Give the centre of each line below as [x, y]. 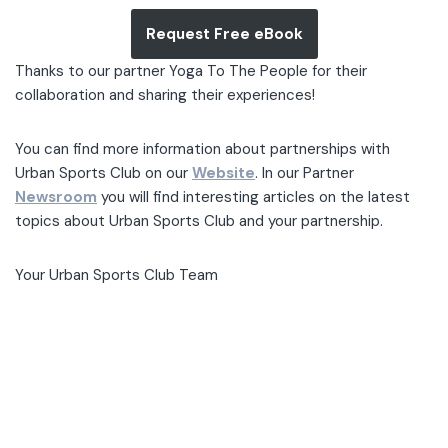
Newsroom [56, 197]
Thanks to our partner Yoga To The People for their [191, 71]
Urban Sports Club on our [103, 173]
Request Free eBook [224, 34]
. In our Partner [304, 173]
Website [223, 173]
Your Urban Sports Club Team [118, 275]
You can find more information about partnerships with [202, 149]
